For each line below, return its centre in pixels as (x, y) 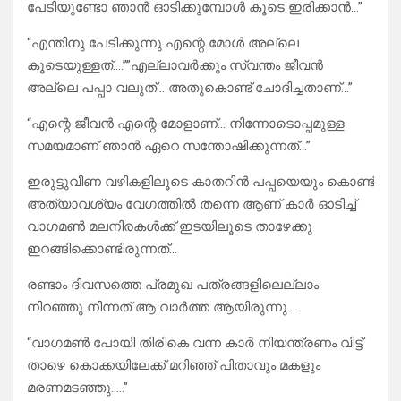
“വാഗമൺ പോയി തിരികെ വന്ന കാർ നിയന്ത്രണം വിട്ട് (195, 343)
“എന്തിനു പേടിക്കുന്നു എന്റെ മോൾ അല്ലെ (163, 43)
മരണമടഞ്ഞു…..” (77, 388)
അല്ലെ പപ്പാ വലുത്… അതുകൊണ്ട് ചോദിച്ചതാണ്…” (190, 88)
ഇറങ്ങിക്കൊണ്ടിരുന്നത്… (102, 249)
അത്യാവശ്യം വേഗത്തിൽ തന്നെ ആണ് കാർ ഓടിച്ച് (192, 205)
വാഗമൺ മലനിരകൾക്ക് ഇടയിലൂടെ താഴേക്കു (170, 227)
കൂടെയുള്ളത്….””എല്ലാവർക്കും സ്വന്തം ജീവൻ (175, 66)
